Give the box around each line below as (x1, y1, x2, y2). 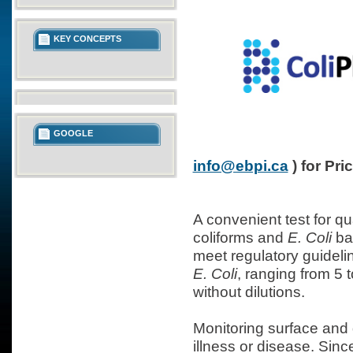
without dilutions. (192, 283, 305, 300)
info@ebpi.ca (192, 157, 288, 174)
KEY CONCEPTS (54, 34, 121, 43)
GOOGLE (54, 128, 93, 138)
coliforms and (192, 229, 288, 246)
